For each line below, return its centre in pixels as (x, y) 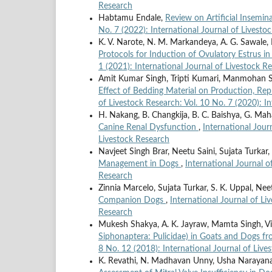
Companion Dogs (132, 200)
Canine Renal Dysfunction (148, 127)
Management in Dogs (140, 164)
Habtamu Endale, (132, 18)
